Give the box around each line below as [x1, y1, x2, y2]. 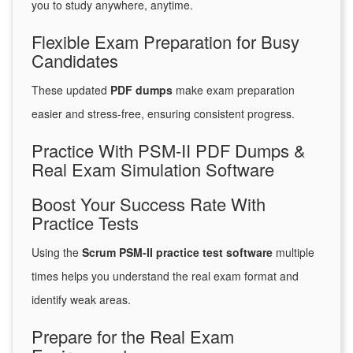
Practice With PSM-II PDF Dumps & [32, 138, 306, 163]
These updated [32, 82, 110, 98]
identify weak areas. [32, 292, 131, 308]
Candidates [32, 48, 118, 73]
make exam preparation [173, 82, 295, 98]
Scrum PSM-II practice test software [82, 244, 273, 261]
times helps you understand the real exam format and [32, 268, 299, 284]
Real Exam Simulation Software [32, 157, 274, 182]
